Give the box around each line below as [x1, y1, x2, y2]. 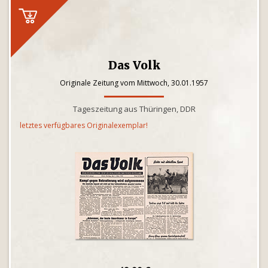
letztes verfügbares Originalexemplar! [20, 120, 148, 130]
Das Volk [108, 58, 160, 72]
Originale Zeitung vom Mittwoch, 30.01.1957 [60, 78, 208, 88]
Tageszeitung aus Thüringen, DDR [72, 103, 196, 114]
